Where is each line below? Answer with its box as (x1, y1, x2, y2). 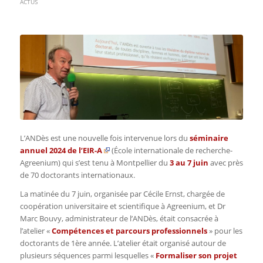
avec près (208, 157, 243, 168)
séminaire (189, 132, 228, 143)
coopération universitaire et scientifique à (19, 200, 167, 211)
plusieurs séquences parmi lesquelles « (19, 249, 156, 261)
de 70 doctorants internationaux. (19, 169, 135, 180)
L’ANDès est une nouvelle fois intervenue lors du (19, 132, 190, 143)
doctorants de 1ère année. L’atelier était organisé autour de (19, 237, 226, 248)
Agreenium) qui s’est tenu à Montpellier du (19, 157, 170, 168)
